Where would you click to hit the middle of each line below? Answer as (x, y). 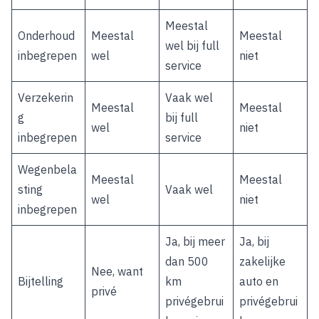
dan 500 (187, 261)
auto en (259, 281)
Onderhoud (46, 36)
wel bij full (192, 46)
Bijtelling (41, 281)
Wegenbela (47, 169)
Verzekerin (46, 98)
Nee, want (117, 271)
